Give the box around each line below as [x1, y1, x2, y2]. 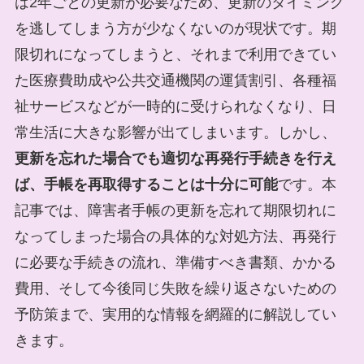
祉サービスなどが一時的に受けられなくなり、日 [14, 97, 336, 115]
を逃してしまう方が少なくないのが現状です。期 [14, 19, 336, 37]
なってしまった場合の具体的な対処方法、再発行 [14, 227, 336, 245]
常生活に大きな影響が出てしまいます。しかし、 [14, 123, 336, 141]
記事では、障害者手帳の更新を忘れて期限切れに [14, 201, 336, 219]
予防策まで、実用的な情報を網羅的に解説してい [14, 305, 336, 323]
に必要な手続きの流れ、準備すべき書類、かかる [14, 253, 336, 271]
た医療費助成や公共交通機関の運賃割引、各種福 [14, 71, 336, 89]
